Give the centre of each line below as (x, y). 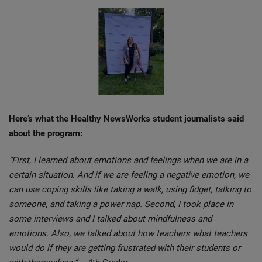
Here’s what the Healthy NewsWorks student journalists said (126, 118)
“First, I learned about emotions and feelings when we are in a (128, 160)
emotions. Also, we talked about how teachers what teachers (128, 233)
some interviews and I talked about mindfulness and (110, 218)
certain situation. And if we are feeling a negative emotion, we (129, 175)
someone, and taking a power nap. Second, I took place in (121, 204)
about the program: (46, 133)
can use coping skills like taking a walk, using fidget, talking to (130, 189)
